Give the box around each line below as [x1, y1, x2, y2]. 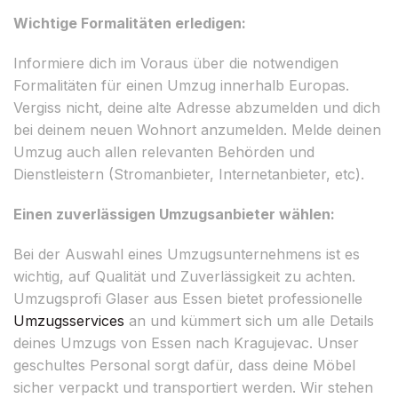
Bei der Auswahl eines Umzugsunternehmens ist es [13, 244, 360, 263]
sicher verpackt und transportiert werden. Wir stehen [13, 378, 373, 396]
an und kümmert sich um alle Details [124, 311, 374, 330]
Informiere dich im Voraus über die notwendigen [13, 53, 338, 72]
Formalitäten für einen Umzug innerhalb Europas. [13, 76, 349, 94]
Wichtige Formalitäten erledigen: [13, 13, 246, 32]
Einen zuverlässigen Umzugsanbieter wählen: [13, 204, 335, 223]
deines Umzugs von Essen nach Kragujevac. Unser [13, 333, 359, 352]
